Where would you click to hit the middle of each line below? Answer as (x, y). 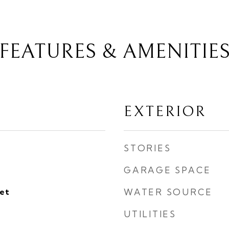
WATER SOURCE (168, 192)
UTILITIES (150, 214)
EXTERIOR (165, 112)
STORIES (147, 148)
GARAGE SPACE (167, 170)
